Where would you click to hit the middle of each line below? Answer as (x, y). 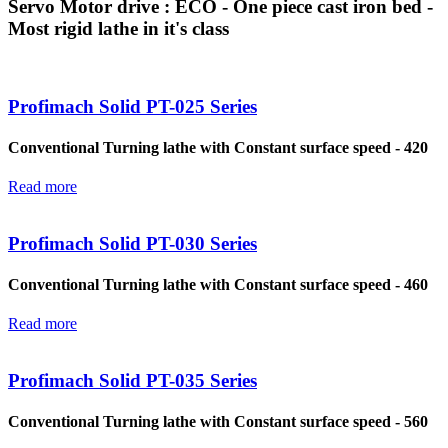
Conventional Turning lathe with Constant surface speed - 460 (218, 285)
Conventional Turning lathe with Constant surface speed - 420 (218, 147)
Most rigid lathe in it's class (118, 29)
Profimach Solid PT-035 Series (132, 380)
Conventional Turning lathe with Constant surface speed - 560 (218, 422)
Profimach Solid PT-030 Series (132, 243)
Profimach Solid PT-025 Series (132, 106)
